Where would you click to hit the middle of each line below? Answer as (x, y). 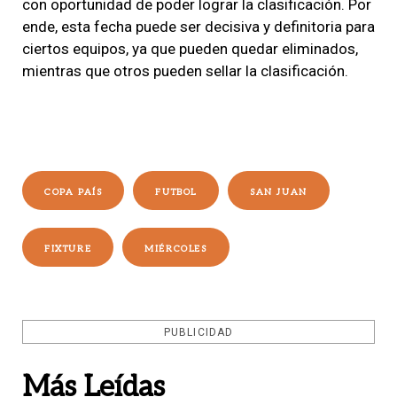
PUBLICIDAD (198, 332)
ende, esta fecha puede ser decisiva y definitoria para (198, 26)
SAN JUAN (279, 192)
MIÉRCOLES (176, 249)
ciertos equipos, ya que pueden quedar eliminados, (190, 48)
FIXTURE (68, 249)
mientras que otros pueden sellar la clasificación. (185, 70)
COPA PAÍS (74, 192)
